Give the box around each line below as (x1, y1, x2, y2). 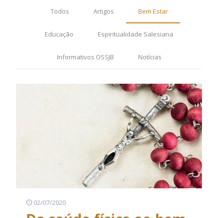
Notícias (138, 53, 162, 61)
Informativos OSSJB (56, 53, 114, 61)
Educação (45, 30, 73, 38)
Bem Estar (138, 7, 168, 16)
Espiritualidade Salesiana (98, 30, 173, 38)
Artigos (93, 7, 114, 16)
